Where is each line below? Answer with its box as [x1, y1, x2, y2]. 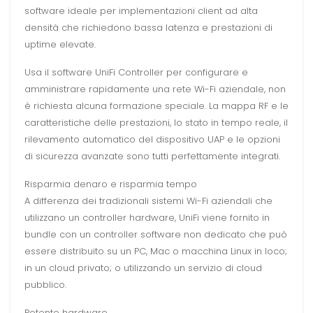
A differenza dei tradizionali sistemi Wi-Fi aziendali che [24, 194, 272, 208]
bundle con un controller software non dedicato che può [24, 228, 287, 242]
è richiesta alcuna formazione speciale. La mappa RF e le [24, 99, 289, 113]
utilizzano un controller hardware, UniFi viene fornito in [24, 211, 270, 225]
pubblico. [24, 278, 66, 292]
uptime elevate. [24, 38, 96, 52]
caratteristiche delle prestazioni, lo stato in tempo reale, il [24, 116, 288, 130]
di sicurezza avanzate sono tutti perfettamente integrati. [24, 150, 280, 163]
